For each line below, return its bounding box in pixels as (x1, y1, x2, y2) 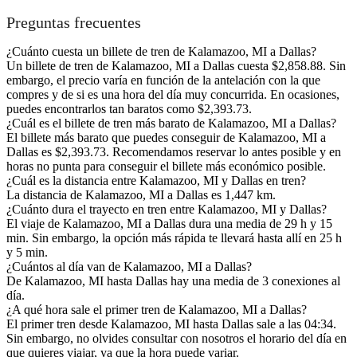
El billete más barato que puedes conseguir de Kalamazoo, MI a (6, 131, 326, 145)
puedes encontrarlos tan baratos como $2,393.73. (6, 102, 252, 116)
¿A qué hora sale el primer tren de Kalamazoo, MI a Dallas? (6, 303, 307, 317)
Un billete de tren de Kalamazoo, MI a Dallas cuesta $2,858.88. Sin (6, 59, 346, 73)
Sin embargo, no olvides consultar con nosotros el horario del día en (6, 331, 347, 346)
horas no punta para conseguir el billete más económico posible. (6, 159, 326, 174)
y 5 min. (6, 245, 48, 260)
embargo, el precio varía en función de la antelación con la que (6, 73, 320, 88)
